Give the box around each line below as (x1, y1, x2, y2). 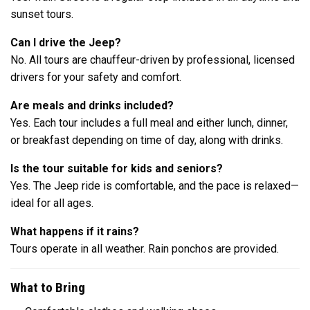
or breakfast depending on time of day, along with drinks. (10, 134, 283, 147)
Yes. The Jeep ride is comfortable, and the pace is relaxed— (10, 179, 299, 193)
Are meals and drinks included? (10, 99, 174, 113)
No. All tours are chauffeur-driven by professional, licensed (10, 53, 295, 67)
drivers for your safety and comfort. (10, 71, 181, 84)
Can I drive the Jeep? (10, 36, 121, 50)
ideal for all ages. (10, 197, 93, 210)
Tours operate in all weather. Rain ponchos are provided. (10, 242, 279, 256)
